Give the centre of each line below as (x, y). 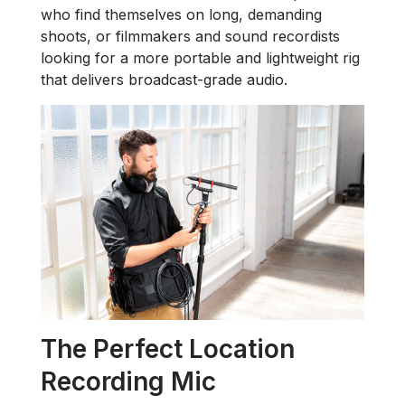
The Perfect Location (168, 349)
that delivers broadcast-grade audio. (164, 79)
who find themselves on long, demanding (181, 14)
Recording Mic (128, 382)
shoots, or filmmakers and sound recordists (190, 36)
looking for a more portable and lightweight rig (200, 57)
